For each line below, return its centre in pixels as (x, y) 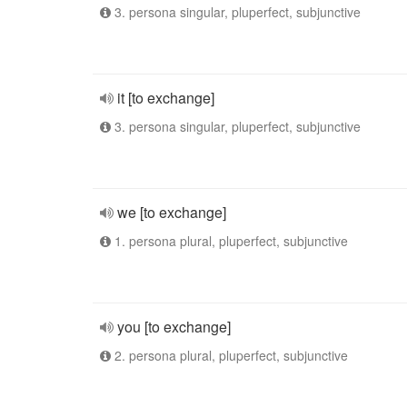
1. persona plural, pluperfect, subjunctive (229, 241)
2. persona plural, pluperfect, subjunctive (229, 355)
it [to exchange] (166, 98)
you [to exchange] (174, 327)
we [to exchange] (172, 212)
